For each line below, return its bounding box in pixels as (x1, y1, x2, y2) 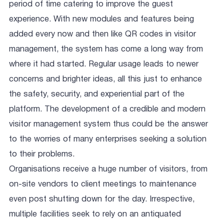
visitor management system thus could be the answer (9, 120, 208, 128)
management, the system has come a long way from (9, 45, 203, 53)
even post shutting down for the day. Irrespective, (9, 195, 194, 203)
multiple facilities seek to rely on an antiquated (9, 210, 181, 218)
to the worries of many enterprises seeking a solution (9, 135, 206, 143)
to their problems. (9, 150, 74, 158)
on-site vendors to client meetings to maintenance (9, 180, 196, 188)
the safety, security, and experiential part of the (9, 90, 184, 98)
